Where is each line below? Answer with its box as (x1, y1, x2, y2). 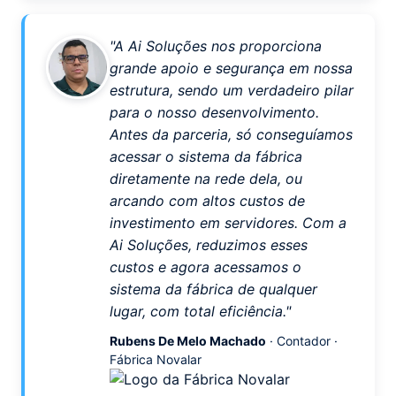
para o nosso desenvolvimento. (110, 103, 319, 121)
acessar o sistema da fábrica (110, 148, 302, 165)
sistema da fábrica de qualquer (110, 280, 317, 298)
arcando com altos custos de (110, 192, 305, 209)
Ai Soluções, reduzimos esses (110, 236, 308, 254)
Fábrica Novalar (110, 352, 202, 367)
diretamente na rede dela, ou (110, 170, 302, 187)
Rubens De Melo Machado (110, 333, 266, 348)
